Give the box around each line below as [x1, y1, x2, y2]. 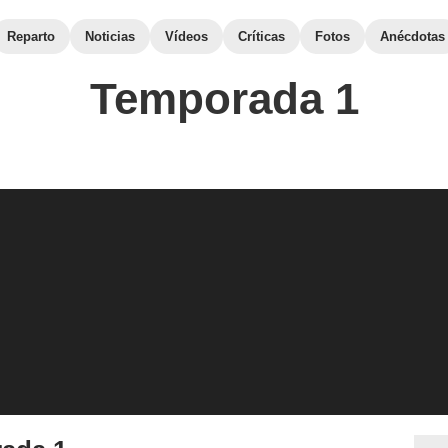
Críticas [238, 29, 285, 44]
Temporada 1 [89, 74, 359, 123]
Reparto [7, 29, 55, 44]
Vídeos [165, 29, 208, 44]
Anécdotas [380, 29, 445, 44]
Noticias [85, 29, 135, 44]
